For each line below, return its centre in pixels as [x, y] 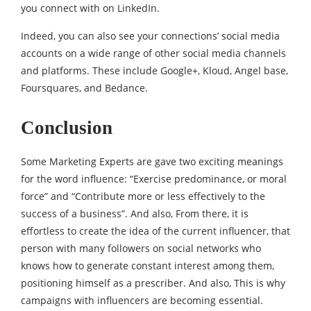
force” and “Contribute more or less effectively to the [143, 196]
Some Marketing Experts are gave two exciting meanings [152, 161]
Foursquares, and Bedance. [84, 87]
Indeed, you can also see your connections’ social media [150, 35]
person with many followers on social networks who [141, 248]
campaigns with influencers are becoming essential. [142, 300]
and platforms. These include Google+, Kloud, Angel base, [154, 70]
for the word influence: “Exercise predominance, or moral [154, 178]
